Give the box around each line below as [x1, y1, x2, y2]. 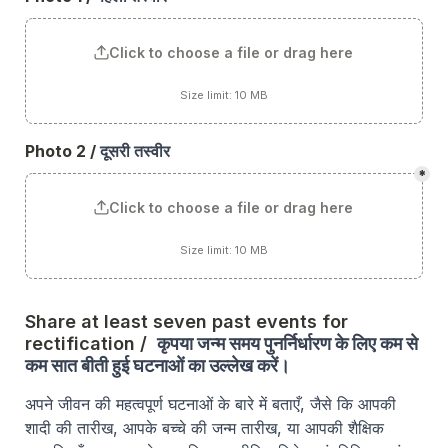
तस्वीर [134, 141, 170, 162]
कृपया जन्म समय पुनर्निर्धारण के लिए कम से [157, 333, 418, 355]
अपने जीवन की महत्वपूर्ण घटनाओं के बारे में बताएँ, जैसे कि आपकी [25, 394, 396, 415]
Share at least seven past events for [25, 311, 348, 333]
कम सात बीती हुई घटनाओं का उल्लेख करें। [25, 355, 290, 377]
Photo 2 [25, 141, 90, 162]
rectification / [25, 333, 152, 355]
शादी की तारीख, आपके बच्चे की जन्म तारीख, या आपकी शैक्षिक [25, 418, 384, 439]
